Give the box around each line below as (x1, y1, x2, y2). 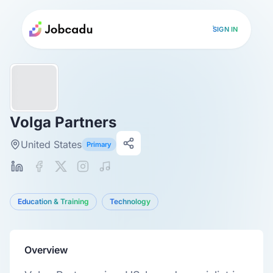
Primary (87, 140, 112, 149)
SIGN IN (212, 24, 238, 34)
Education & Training (18, 197, 89, 206)
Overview (24, 244, 68, 256)
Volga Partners (10, 113, 116, 131)
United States (21, 138, 82, 151)
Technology (110, 197, 151, 206)
